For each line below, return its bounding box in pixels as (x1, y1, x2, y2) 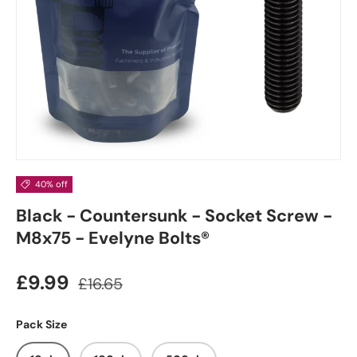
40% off (34, 178, 68, 190)
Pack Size (16, 317, 67, 331)
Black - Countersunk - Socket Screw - (16, 205, 332, 227)
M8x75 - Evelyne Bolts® (16, 227, 210, 249)
